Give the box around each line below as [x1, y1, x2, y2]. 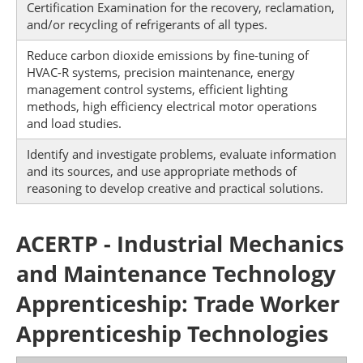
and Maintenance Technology [16, 258, 335, 288]
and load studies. [27, 115, 122, 131]
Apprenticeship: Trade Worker [16, 288, 340, 318]
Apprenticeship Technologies [16, 318, 328, 348]
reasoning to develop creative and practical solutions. [27, 180, 323, 196]
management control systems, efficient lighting [27, 81, 288, 97]
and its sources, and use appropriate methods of [27, 163, 297, 179]
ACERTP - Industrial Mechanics [16, 228, 344, 258]
